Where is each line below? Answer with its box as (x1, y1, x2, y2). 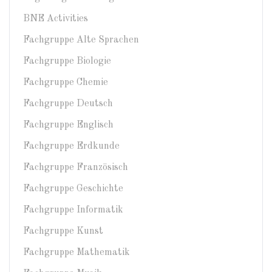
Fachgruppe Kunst (23, 226, 103, 236)
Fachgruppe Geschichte (23, 184, 123, 194)
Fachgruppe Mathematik (23, 248, 130, 257)
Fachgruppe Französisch (23, 163, 128, 172)
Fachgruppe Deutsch (23, 99, 113, 109)
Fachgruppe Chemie (23, 78, 108, 87)
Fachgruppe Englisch (23, 120, 114, 130)
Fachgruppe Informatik (23, 205, 123, 215)
